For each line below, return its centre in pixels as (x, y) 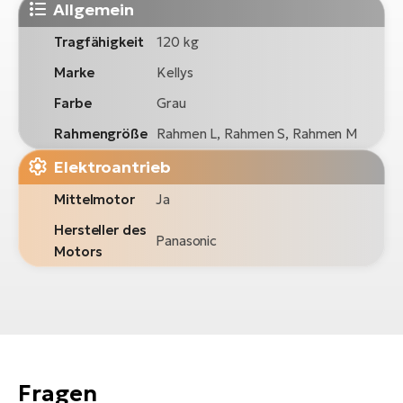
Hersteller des (100, 229)
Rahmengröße (101, 133)
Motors (78, 251)
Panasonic (187, 240)
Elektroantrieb (112, 166)
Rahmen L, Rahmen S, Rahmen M (258, 133)
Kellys (175, 72)
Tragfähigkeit (99, 41)
